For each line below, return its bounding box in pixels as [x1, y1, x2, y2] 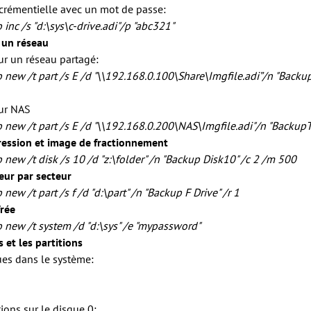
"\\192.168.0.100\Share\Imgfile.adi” [93, 69, 262, 83]
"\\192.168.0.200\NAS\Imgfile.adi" [93, 119, 255, 133]
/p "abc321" [120, 19, 174, 33]
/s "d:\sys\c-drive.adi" [19, 19, 120, 33]
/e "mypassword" [123, 219, 201, 233]
